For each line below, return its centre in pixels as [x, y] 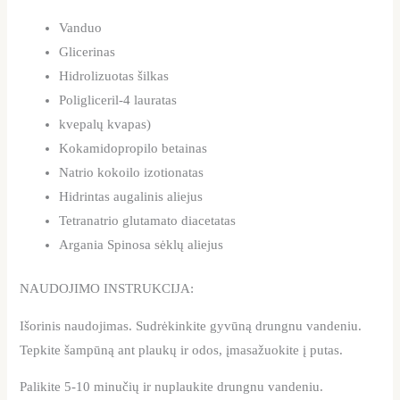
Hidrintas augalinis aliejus [131, 197]
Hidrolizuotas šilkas [114, 76]
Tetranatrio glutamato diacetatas [148, 221]
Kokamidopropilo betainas [133, 149]
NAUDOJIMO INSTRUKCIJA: [107, 289]
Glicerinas [87, 52]
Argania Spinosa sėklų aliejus [142, 245]
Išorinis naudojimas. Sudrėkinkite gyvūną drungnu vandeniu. [191, 325]
